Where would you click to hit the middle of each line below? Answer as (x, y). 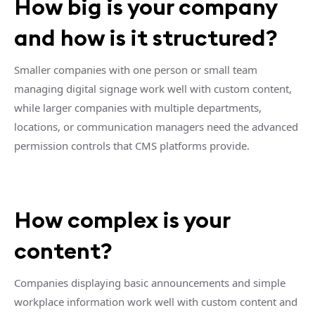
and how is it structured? (146, 37)
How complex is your (122, 219)
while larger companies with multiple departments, (138, 107)
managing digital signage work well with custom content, (153, 88)
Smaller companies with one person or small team (136, 69)
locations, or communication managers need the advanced (156, 126)
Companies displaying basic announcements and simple (150, 282)
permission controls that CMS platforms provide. (132, 145)
